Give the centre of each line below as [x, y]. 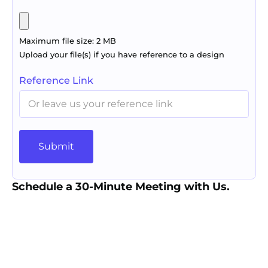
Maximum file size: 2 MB [68, 41]
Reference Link [57, 80]
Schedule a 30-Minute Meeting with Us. [121, 187]
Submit [57, 147]
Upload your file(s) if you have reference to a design [122, 55]
